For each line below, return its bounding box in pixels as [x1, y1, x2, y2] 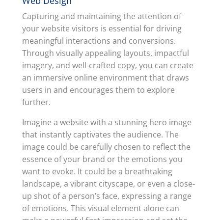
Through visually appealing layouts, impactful [22, 48, 189, 58]
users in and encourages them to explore [22, 84, 175, 95]
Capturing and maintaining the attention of [22, 11, 181, 22]
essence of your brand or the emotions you [22, 154, 183, 165]
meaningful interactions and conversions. [22, 35, 176, 46]
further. [22, 97, 51, 108]
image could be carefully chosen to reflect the [22, 141, 191, 152]
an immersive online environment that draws [22, 72, 189, 83]
